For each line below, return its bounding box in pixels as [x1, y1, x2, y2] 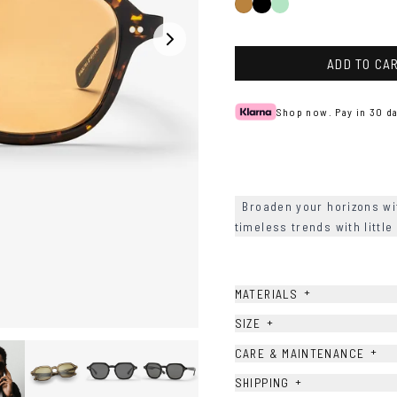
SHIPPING [234, 375, 290, 391]
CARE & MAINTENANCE [234, 345, 365, 361]
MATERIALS [234, 285, 298, 301]
